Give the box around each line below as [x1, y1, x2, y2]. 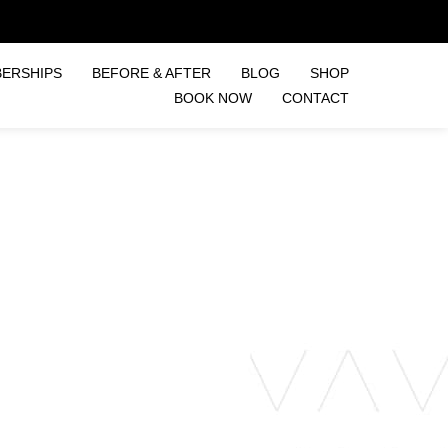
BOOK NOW [174, 89, 252, 106]
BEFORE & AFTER [92, 64, 211, 81]
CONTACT [282, 89, 349, 106]
